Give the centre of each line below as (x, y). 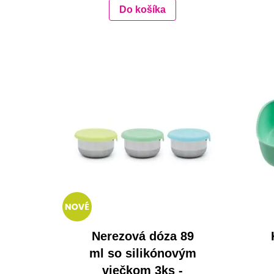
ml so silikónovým (143, 254)
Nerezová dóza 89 (143, 236)
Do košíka (143, 10)
